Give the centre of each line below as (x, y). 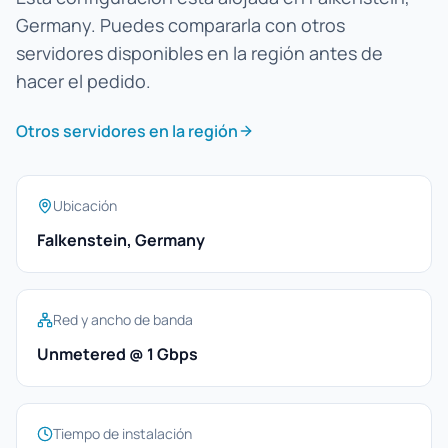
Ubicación (85, 205)
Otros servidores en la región (127, 131)
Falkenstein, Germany (121, 240)
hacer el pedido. (83, 81)
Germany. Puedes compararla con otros (180, 25)
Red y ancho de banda (123, 319)
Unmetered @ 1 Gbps (117, 354)
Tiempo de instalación (122, 433)
